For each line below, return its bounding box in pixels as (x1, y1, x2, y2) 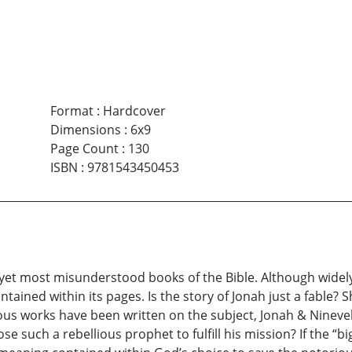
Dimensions (49, 121, 121, 139)
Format (49, 102, 93, 120)
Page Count (49, 140, 119, 158)
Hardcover (102, 102, 166, 120)
